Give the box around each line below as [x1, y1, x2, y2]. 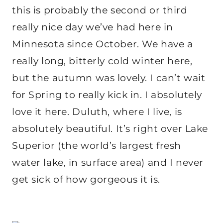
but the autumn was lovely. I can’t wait [12, 72, 206, 84]
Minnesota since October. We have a [12, 38, 193, 50]
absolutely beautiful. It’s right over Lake [12, 123, 208, 135]
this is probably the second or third [12, 4, 188, 16]
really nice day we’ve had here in [12, 21, 173, 33]
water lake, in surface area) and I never [12, 157, 204, 169]
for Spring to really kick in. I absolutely [12, 89, 202, 101]
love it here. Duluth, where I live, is [12, 106, 182, 118]
